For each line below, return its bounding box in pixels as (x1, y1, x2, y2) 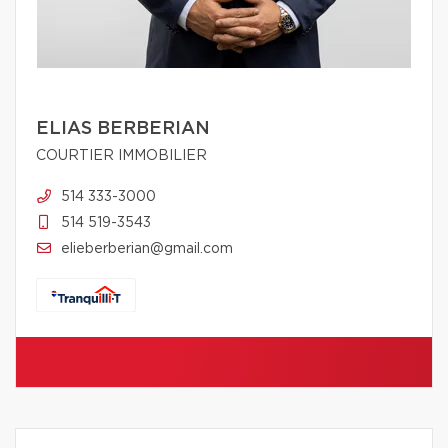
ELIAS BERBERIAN (36, 119, 210, 138)
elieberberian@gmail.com (61, 241, 233, 256)
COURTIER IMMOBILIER (36, 148, 207, 163)
